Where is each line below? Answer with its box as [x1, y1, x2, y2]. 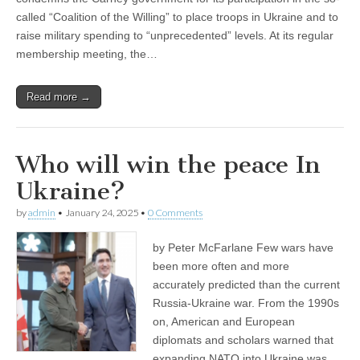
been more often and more [153, 260, 289, 273]
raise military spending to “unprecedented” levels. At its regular [16, 29, 333, 43]
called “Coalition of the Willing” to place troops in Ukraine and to [16, 10, 338, 24]
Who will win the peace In [16, 150, 321, 180]
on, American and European [153, 315, 295, 329]
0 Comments [148, 207, 202, 219]
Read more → [27, 91, 91, 104]
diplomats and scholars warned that [153, 333, 333, 347]
